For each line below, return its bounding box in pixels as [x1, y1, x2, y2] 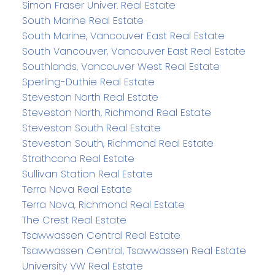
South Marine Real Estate [21, 14, 144, 28]
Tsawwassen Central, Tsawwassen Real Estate [21, 244, 246, 258]
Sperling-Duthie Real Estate [21, 75, 155, 90]
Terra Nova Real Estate [21, 182, 132, 197]
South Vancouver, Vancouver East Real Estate [21, 44, 246, 59]
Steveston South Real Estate [21, 121, 161, 136]
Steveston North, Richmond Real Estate [21, 106, 211, 120]
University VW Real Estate [21, 259, 143, 274]
